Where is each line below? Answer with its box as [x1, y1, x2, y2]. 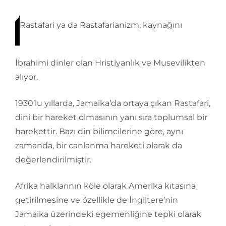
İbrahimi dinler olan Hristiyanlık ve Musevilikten [15, 58, 205, 68]
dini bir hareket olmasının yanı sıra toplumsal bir [15, 112, 207, 122]
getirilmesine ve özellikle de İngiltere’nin [15, 195, 178, 205]
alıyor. [15, 72, 38, 82]
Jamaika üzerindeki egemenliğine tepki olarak [15, 209, 201, 219]
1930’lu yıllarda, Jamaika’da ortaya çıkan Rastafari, [15, 98, 210, 108]
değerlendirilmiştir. [15, 155, 91, 164]
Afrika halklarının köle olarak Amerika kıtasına [15, 181, 196, 191]
